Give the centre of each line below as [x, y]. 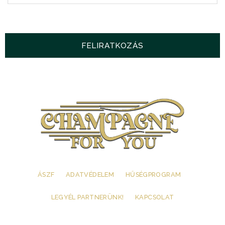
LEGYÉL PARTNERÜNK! [87, 197]
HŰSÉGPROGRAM [153, 175]
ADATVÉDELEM [90, 175]
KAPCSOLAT [155, 197]
